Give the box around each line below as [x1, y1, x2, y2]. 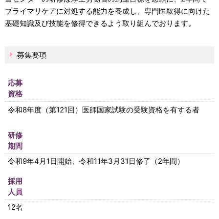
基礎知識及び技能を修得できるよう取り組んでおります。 [5, 19, 196, 28]
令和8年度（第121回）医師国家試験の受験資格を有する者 [8, 105, 199, 114]
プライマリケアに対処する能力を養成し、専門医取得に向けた [5, 6, 210, 16]
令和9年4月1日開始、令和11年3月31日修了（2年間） [8, 156, 184, 166]
